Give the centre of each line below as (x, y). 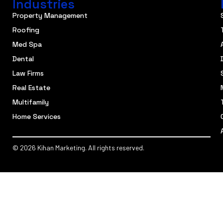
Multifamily (31, 102)
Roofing (26, 30)
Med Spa (27, 45)
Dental (23, 59)
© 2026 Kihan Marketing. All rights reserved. (78, 148)
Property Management (50, 16)
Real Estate (31, 88)
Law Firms (28, 73)
